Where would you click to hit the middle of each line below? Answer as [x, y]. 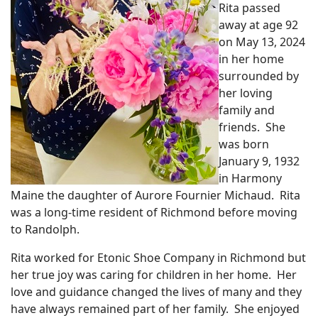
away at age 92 [258, 25]
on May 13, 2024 [262, 42]
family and [247, 110]
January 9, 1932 [259, 161]
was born [244, 144]
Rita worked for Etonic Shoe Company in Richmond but [158, 258]
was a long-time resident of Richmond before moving [154, 212]
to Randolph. [46, 229]
